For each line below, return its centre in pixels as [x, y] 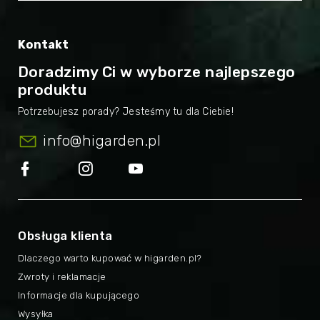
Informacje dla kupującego [79, 295]
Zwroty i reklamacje [62, 276]
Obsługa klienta [65, 235]
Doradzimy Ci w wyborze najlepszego [157, 71]
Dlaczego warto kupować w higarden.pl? [110, 258]
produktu [52, 89]
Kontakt [43, 44]
